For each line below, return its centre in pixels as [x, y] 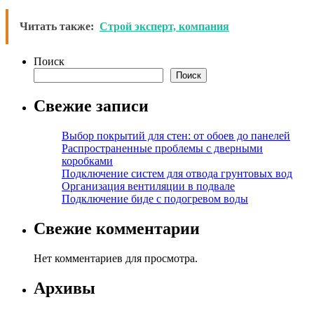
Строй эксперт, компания [164, 27]
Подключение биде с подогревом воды [155, 199]
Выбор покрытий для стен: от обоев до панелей [176, 136]
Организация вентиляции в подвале [148, 186]
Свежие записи [91, 106]
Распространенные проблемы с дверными [162, 149]
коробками [87, 161]
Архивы [64, 288]
